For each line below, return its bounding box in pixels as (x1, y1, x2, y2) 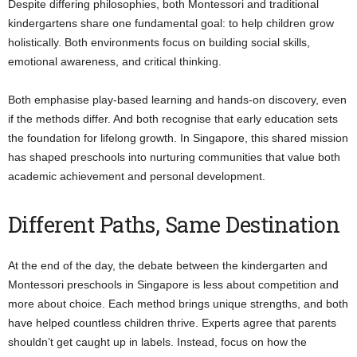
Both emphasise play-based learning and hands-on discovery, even (8, 92, 347, 106)
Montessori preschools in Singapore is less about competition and (8, 277, 339, 291)
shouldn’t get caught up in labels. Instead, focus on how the (8, 335, 307, 348)
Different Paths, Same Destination (8, 210, 340, 238)
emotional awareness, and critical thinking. (8, 54, 222, 68)
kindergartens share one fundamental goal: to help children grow (8, 16, 334, 29)
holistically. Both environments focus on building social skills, (8, 35, 310, 49)
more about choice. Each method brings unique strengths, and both (8, 296, 348, 310)
